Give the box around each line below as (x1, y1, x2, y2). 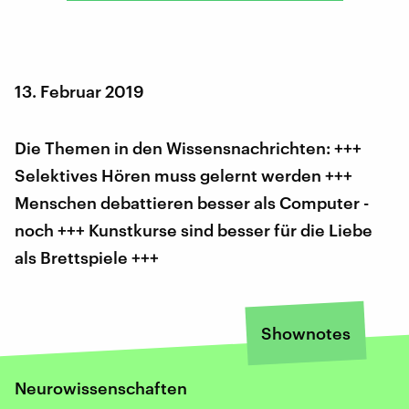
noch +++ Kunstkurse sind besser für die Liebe (15, 219, 372, 240)
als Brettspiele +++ (15, 246, 159, 267)
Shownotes (261, 322, 351, 343)
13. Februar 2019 (15, 80, 144, 101)
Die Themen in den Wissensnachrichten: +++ (15, 137, 362, 158)
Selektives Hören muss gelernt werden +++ (15, 164, 352, 185)
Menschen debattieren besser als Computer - (15, 192, 369, 213)
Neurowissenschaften (15, 377, 187, 398)
